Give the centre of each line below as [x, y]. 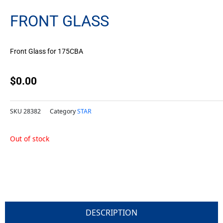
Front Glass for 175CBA [47, 52]
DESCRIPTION [111, 212]
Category [63, 111]
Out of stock [30, 138]
